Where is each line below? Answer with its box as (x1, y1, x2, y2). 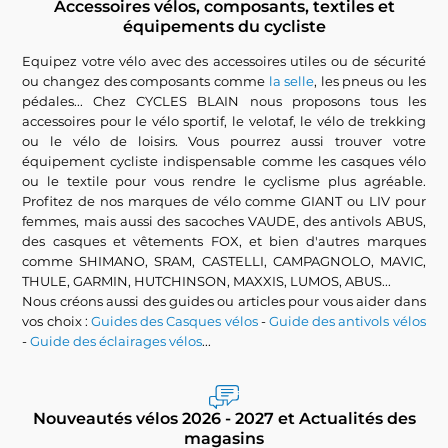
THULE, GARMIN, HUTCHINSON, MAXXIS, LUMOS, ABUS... (22, 273, 392, 289)
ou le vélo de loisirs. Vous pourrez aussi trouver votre (22, 133, 426, 149)
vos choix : (22, 313, 92, 329)
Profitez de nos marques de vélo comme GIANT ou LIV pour (22, 193, 426, 209)
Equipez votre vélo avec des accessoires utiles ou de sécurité (22, 53, 426, 69)
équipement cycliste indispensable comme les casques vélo (22, 153, 426, 169)
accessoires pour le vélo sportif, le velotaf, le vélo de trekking (22, 113, 426, 129)
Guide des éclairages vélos (30, 333, 203, 349)
